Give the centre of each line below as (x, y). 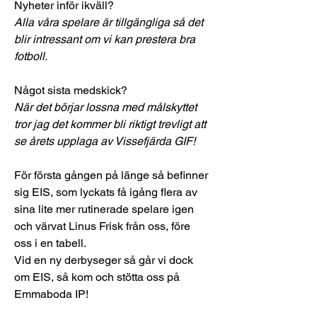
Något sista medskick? (71, 90)
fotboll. (31, 56)
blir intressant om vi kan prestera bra (106, 39)
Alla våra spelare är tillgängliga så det (110, 22)
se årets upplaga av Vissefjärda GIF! (105, 141)
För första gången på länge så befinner (113, 175)
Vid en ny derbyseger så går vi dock (105, 260)
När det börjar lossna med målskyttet (107, 107)
